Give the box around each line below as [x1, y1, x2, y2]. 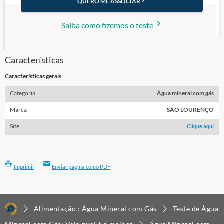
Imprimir [13, 163, 34, 170]
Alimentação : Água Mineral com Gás [33, 204, 159, 213]
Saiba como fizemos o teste [61, 20, 155, 30]
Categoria [10, 89, 35, 97]
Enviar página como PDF [52, 163, 111, 170]
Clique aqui [187, 122, 214, 129]
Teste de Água [172, 204, 219, 213]
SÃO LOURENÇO [167, 105, 214, 113]
